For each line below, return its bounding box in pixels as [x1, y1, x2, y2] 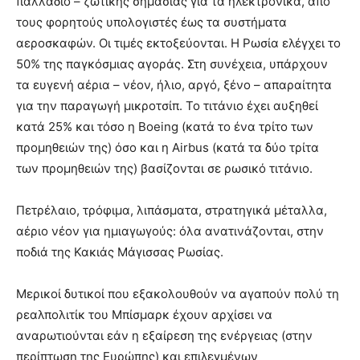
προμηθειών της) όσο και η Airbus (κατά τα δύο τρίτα [16, 140, 319, 155]
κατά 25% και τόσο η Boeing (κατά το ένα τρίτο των [16, 119, 313, 134]
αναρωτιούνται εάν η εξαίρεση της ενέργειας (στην [16, 328, 313, 343]
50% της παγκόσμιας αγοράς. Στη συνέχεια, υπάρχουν [16, 56, 328, 72]
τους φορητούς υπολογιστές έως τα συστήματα [16, 14, 287, 30]
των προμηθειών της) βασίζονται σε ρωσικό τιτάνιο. [16, 161, 313, 176]
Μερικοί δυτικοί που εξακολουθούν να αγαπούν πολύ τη [16, 286, 339, 301]
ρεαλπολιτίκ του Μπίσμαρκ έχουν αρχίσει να [16, 307, 272, 322]
